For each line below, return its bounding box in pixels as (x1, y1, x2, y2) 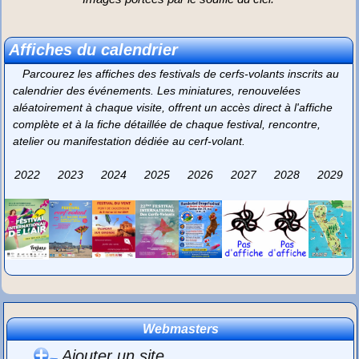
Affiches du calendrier (9, 41, 179, 58)
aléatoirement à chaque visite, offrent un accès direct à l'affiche (13, 102, 333, 114)
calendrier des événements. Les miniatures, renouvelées (13, 85, 301, 97)
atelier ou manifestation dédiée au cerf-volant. (13, 135, 246, 147)
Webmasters (142, 322, 219, 336)
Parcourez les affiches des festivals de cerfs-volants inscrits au (13, 68, 340, 80)
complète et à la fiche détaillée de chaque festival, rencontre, (13, 119, 321, 131)
